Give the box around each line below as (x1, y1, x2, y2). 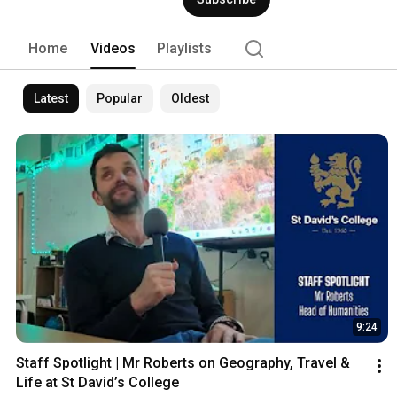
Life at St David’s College (16, 374, 179, 392)
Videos (90, 39, 136, 57)
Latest (34, 90, 68, 105)
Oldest (171, 90, 209, 105)
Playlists (157, 39, 212, 57)
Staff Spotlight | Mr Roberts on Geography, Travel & (16, 354, 350, 372)
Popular (97, 90, 143, 105)
